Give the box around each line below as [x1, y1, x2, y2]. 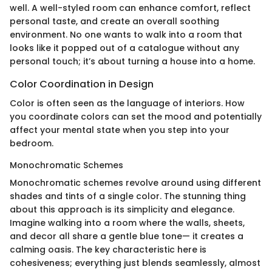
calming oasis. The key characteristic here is [10, 243, 206, 256]
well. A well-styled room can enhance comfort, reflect [10, 1, 251, 14]
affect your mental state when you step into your [10, 123, 229, 136]
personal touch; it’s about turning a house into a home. [10, 55, 255, 67]
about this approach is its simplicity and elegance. [10, 203, 234, 216]
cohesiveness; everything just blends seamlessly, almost [10, 256, 260, 269]
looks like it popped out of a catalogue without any [10, 41, 239, 54]
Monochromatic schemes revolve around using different [10, 176, 261, 189]
